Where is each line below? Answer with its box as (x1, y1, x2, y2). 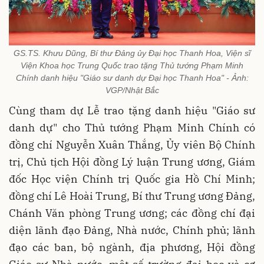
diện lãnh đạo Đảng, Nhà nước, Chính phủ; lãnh (9, 223, 255, 237)
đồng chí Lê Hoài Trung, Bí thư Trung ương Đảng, (9, 189, 255, 203)
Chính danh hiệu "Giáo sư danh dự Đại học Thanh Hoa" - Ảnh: (15, 73, 249, 83)
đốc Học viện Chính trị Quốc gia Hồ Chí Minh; (9, 172, 255, 186)
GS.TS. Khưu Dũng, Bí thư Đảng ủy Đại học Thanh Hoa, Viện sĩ (14, 48, 250, 58)
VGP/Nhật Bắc (105, 85, 159, 95)
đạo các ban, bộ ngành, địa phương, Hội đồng (9, 240, 255, 255)
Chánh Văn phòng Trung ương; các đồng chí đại (9, 206, 255, 220)
